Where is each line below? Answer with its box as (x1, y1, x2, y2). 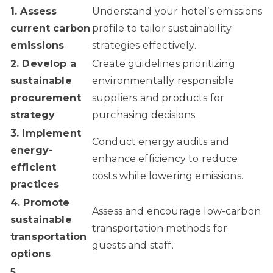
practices (10, 179, 60, 191)
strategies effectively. (92, 40, 196, 52)
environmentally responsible (92, 75, 235, 87)
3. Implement (10, 127, 81, 140)
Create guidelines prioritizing (92, 58, 235, 70)
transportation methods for (92, 222, 228, 235)
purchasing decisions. (92, 109, 197, 121)
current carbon (10, 23, 91, 35)
